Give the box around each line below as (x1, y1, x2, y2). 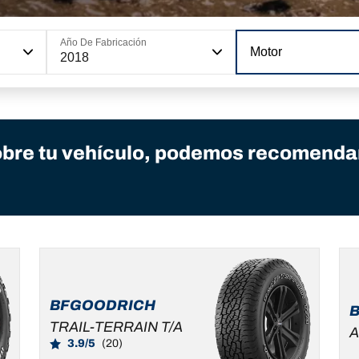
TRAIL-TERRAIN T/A (50, 318, 184, 335)
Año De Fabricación (59, 36, 147, 48)
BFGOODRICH (50, 296, 156, 313)
